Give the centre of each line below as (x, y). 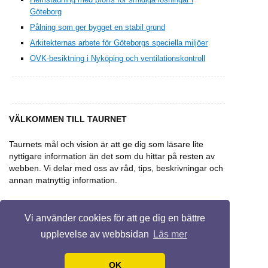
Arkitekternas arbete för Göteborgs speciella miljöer (119, 42)
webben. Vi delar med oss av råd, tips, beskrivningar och (116, 168)
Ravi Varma (197, 263)
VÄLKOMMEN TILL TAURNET (68, 119)
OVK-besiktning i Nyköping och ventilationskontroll (118, 58)
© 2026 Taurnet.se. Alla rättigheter (61, 263)
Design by (165, 263)
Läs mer (170, 234)
